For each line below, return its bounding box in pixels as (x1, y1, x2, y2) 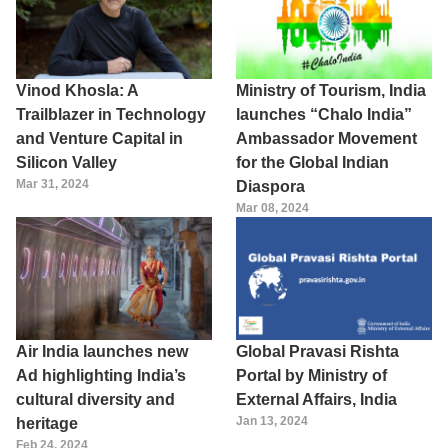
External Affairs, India (236, 390, 397, 408)
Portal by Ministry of (236, 366, 387, 384)
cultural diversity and (16, 390, 175, 408)
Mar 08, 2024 (236, 201, 309, 216)
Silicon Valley (16, 154, 117, 172)
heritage (16, 414, 78, 432)
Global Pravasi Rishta (236, 342, 399, 360)
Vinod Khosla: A (16, 82, 138, 100)
